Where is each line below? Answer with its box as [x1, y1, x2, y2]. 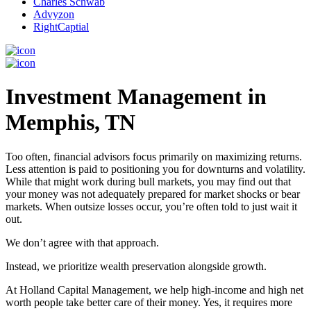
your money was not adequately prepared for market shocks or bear [6, 187, 300, 200]
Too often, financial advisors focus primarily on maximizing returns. [6, 150, 302, 162]
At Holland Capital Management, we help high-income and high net [6, 283, 303, 296]
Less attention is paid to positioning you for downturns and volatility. [6, 162, 305, 175]
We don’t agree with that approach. [6, 236, 159, 249]
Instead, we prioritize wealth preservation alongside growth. [6, 260, 267, 272]
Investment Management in [6, 84, 267, 110]
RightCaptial [33, 21, 89, 33]
